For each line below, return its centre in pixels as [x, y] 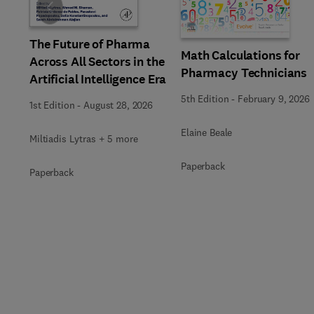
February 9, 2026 [274, 99]
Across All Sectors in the [97, 61]
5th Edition [205, 99]
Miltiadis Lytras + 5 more [84, 138]
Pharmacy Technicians [244, 73]
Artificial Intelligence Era [98, 79]
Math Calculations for [241, 55]
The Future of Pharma [90, 44]
